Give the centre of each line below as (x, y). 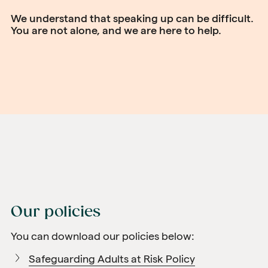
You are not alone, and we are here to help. (116, 30)
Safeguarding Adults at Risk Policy (112, 259)
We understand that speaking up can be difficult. (132, 18)
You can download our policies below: (103, 236)
